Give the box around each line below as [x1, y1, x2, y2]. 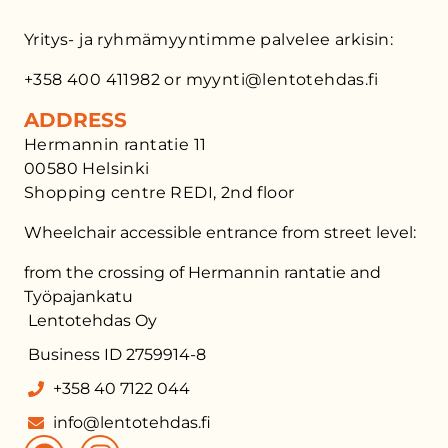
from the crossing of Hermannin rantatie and [24, 263, 381, 282]
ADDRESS [24, 108, 127, 132]
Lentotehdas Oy [28, 311, 157, 330]
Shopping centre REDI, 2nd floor [24, 183, 295, 202]
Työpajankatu [24, 287, 137, 306]
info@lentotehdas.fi [53, 413, 211, 432]
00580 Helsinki [24, 159, 150, 178]
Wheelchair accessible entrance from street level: [24, 223, 416, 242]
